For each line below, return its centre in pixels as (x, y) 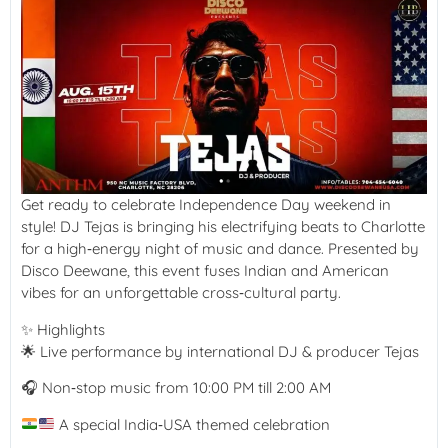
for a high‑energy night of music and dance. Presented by (220, 249)
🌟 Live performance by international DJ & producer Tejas (220, 351)
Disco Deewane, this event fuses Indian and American (205, 271)
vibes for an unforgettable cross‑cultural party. (181, 293)
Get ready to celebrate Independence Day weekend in (206, 205)
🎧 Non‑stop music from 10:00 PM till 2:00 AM (176, 388)
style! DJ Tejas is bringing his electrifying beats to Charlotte (223, 227)
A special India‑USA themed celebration (193, 424)
